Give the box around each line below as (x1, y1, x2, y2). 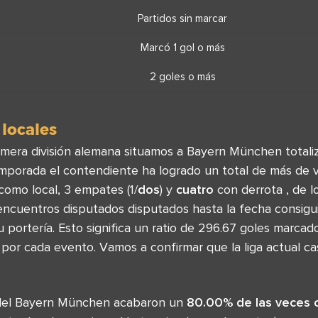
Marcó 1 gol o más (140, 41, 225, 53)
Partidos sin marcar (138, 12, 227, 24)
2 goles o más (149, 70, 216, 82)
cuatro (176, 182, 214, 197)
